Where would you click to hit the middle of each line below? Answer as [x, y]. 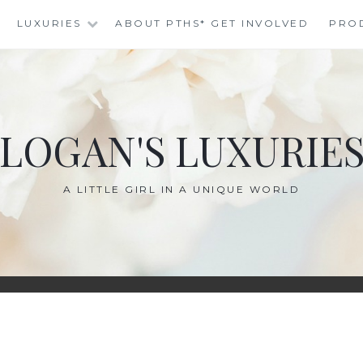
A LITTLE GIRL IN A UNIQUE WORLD [181, 190]
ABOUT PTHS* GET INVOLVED [212, 23]
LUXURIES [49, 23]
